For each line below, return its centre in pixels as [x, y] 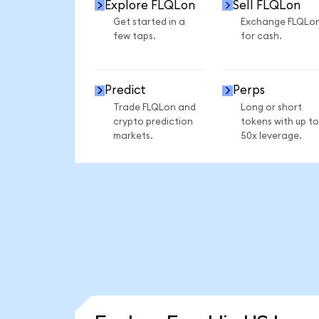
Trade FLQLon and [154, 107]
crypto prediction [153, 121]
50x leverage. [271, 136]
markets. [133, 136]
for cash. [261, 37]
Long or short [271, 107]
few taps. [134, 37]
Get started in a [149, 22]
